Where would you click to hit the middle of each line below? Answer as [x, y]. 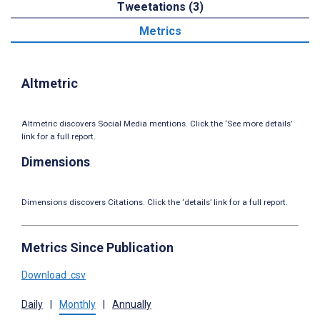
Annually [132, 304]
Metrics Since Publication [97, 247]
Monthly [77, 304]
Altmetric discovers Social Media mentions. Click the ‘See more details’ [157, 123]
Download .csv [54, 275]
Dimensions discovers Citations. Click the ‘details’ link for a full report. [155, 202]
